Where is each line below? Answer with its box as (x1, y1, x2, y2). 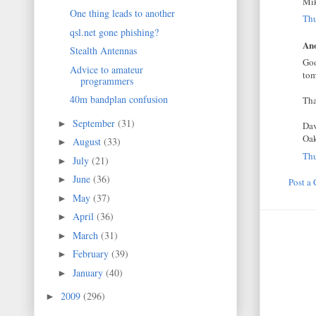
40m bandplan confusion (69, 92, 168, 107)
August (72, 135, 104, 149)
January (72, 265, 106, 279)
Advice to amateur (69, 62, 143, 76)
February (72, 247, 111, 261)
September (72, 116, 118, 130)
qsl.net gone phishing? (69, 25, 159, 39)
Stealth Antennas (69, 44, 137, 58)
